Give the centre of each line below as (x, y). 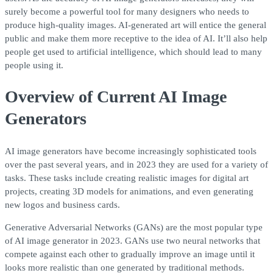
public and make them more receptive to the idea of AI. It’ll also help (136, 39)
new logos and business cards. (62, 204)
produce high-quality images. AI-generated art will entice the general (136, 25)
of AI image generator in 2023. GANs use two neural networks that (133, 240)
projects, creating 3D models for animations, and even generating (129, 191)
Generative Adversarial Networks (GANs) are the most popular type (134, 227)
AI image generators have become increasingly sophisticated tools (131, 151)
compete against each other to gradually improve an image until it (130, 254)
